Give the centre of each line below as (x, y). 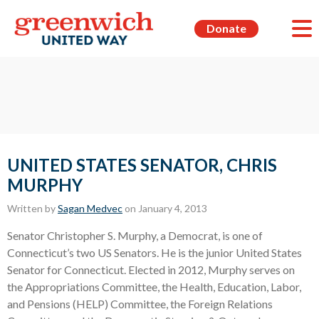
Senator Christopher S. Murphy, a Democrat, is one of (135, 235)
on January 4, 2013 (165, 208)
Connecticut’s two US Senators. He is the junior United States (155, 252)
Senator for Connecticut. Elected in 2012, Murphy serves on (151, 270)
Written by (32, 208)
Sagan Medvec (90, 208)
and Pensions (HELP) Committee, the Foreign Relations (140, 304)
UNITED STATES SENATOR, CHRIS (142, 165)
